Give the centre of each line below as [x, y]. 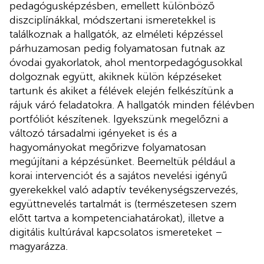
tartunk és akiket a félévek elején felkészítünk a [121, 90]
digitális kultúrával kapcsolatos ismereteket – [116, 232]
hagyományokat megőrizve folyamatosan [108, 147]
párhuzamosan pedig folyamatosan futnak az [117, 48]
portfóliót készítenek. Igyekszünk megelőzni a [119, 119]
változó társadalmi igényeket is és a [93, 133]
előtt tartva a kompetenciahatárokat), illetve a [117, 218]
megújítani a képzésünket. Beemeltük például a [122, 161]
